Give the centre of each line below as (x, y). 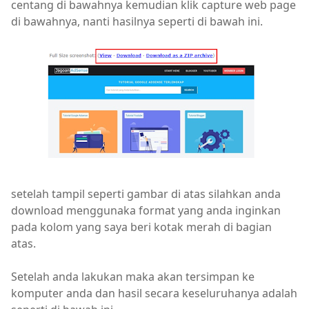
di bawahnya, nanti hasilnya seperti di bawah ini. (137, 21)
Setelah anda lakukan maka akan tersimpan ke (133, 277)
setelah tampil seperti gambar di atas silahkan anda (146, 194)
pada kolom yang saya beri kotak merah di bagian (141, 227)
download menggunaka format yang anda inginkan (146, 210)
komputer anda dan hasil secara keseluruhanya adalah (154, 293)
